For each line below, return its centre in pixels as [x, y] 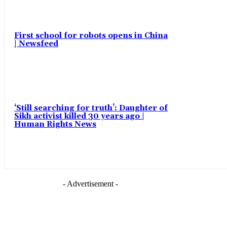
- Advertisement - [90, 183]
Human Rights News [55, 124]
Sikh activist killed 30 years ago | [79, 116]
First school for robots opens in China [91, 36]
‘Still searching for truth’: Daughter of [91, 108]
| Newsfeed [36, 44]
